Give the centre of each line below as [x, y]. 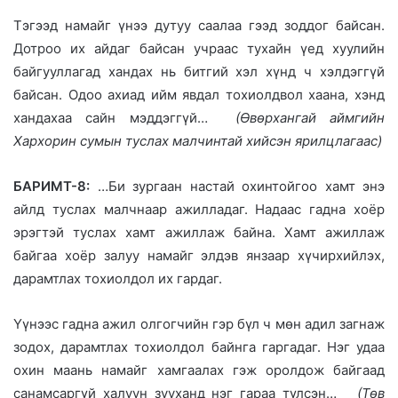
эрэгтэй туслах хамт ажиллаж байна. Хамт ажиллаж [199, 232]
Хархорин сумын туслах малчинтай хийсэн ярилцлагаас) [198, 140]
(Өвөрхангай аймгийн [310, 117]
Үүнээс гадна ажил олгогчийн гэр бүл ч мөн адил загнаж [199, 323]
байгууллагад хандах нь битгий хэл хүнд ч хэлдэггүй [199, 71]
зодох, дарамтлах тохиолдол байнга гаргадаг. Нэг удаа [199, 346]
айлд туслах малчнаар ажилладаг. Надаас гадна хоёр [199, 209]
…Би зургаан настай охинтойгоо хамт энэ [237, 186]
